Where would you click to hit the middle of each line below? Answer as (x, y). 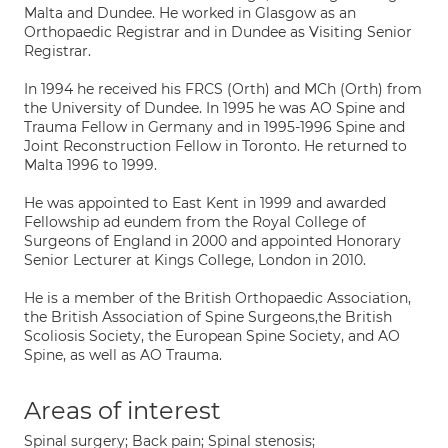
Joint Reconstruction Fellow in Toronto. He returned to (215, 146)
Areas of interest (122, 410)
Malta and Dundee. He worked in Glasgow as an (190, 13)
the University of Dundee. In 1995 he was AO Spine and (214, 108)
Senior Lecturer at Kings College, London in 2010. (195, 260)
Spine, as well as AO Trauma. (123, 355)
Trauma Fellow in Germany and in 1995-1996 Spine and (214, 127)
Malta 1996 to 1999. (90, 165)
